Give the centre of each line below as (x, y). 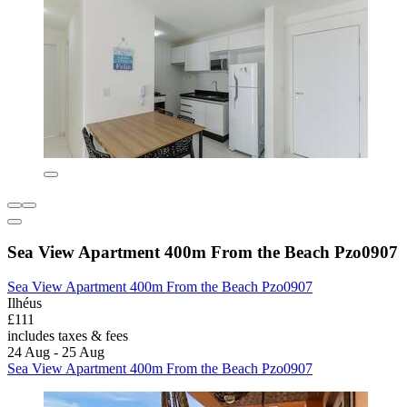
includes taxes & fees (68, 336)
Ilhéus (25, 303)
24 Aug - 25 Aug (56, 352)
